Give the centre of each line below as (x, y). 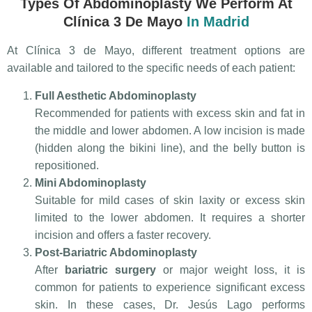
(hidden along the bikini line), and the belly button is (170, 148)
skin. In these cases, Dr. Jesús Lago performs (170, 304)
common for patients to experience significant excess (170, 287)
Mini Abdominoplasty (91, 182)
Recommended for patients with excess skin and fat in (170, 113)
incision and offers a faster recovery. (123, 235)
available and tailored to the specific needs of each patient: (151, 68)
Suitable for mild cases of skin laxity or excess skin (170, 200)
